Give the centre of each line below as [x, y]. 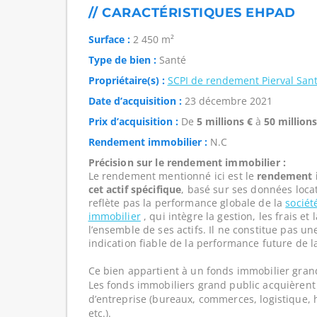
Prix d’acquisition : [133, 121]
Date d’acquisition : [135, 101]
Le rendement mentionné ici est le [173, 176]
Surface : [109, 39]
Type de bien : [122, 60]
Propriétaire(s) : [126, 80]
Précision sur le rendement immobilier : [187, 162]
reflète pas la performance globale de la [187, 203]
